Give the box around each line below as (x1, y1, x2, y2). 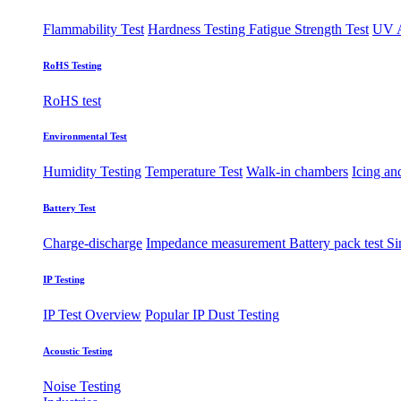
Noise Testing (43, 379, 121, 395)
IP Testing (43, 274, 85, 286)
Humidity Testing (43, 164, 141, 180)
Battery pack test (289, 235, 387, 252)
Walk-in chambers (246, 164, 348, 180)
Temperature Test (145, 164, 243, 180)
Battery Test (43, 202, 96, 214)
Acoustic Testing (43, 346, 113, 357)
